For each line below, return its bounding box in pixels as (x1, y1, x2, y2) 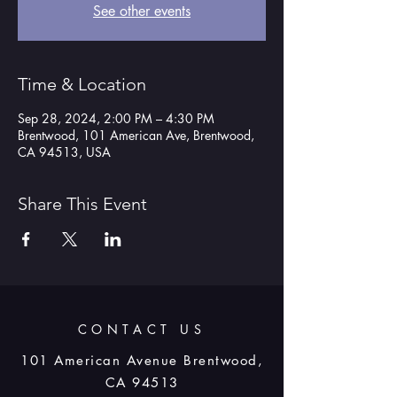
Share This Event (18, 193, 147, 214)
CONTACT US (77, 321, 206, 338)
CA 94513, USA (18, 144, 111, 160)
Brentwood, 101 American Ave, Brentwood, (18, 127, 254, 144)
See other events (93, 2, 191, 20)
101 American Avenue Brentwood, (20, 352, 263, 369)
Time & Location (18, 74, 146, 95)
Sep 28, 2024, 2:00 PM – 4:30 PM (18, 110, 214, 127)
